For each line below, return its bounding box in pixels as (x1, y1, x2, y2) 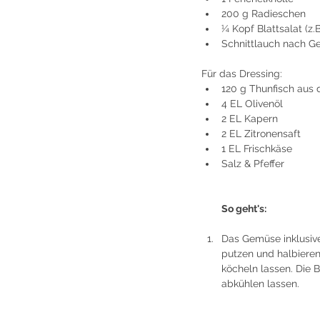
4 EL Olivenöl (221, 98, 283, 110)
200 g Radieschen (221, 8, 306, 20)
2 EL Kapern (221, 113, 278, 125)
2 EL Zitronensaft (221, 128, 301, 140)
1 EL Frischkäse (221, 143, 292, 155)
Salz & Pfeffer (221, 158, 284, 170)
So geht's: (221, 203, 266, 215)
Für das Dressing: (201, 68, 282, 80)
